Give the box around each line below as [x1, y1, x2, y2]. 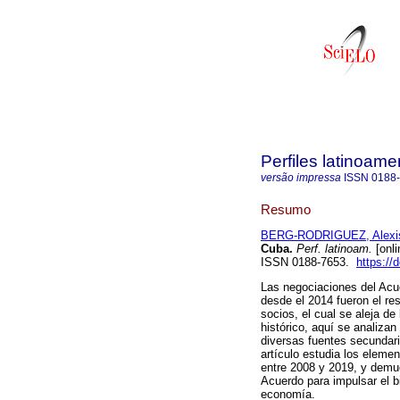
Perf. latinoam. [293, 242, 372, 256]
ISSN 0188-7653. [261, 255, 356, 270]
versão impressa [261, 171, 341, 184]
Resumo [261, 201, 311, 217]
